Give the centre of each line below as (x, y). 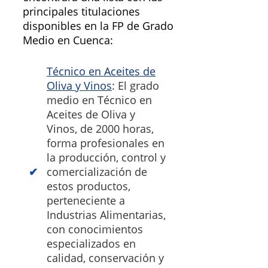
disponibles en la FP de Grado (98, 26)
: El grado (135, 86)
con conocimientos (95, 229)
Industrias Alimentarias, (106, 215)
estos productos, (89, 186)
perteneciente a (86, 201)
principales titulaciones (81, 12)
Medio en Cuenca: (68, 40)
